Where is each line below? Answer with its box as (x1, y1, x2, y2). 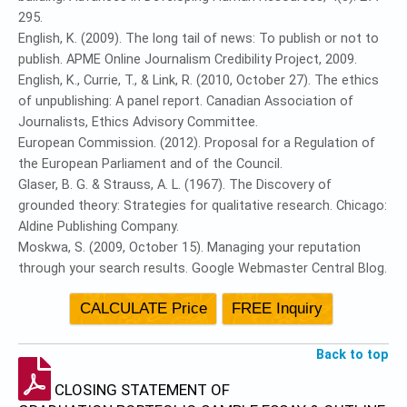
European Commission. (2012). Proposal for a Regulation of (18, 135, 375, 151)
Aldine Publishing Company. (18, 219, 179, 234)
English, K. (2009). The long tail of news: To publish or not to (18, 31, 379, 46)
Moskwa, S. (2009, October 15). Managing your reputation (18, 240, 361, 255)
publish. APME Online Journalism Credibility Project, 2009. (18, 52, 357, 67)
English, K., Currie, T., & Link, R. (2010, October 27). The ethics (18, 73, 379, 88)
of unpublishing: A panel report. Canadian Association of (18, 94, 353, 109)
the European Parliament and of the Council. (18, 156, 283, 172)
